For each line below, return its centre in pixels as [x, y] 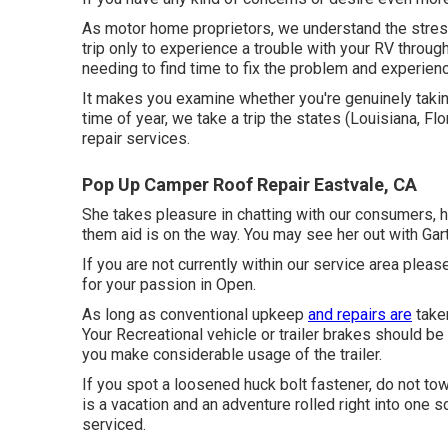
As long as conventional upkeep [195, 314]
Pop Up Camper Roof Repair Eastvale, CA [249, 184]
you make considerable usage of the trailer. [232, 354]
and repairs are [360, 314]
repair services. [136, 138]
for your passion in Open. [169, 284]
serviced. [114, 424]
